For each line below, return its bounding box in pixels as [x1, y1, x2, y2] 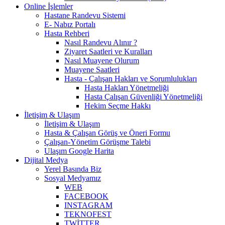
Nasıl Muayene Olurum [64, 56, 139, 65]
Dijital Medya [24, 155, 68, 164]
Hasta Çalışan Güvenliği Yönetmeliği [84, 92, 202, 101]
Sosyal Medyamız [44, 173, 101, 182]
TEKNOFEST [64, 209, 111, 218]
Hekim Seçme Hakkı [84, 101, 151, 110]
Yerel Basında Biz [44, 164, 101, 173]
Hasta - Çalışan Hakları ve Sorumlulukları [64, 74, 197, 83]
